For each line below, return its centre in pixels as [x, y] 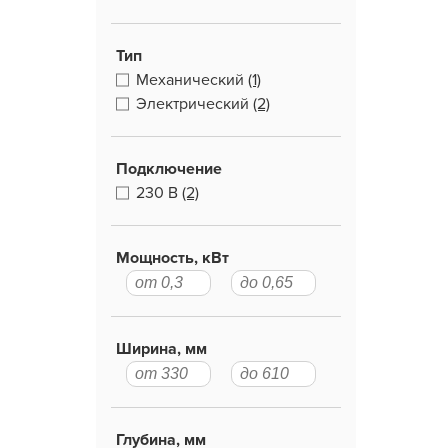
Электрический [192, 104]
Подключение [169, 169]
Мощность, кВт [172, 258]
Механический [190, 80]
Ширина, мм [161, 349]
